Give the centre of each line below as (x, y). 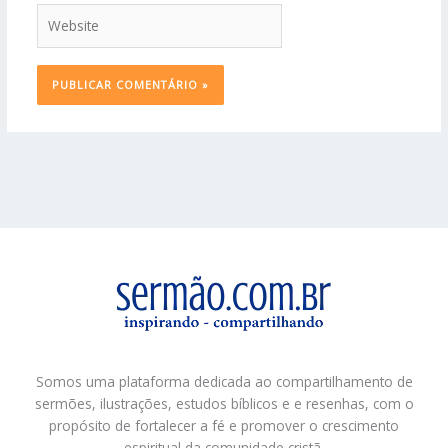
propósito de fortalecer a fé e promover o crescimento (224, 426)
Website (61, 13)
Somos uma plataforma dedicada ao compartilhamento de (224, 382)
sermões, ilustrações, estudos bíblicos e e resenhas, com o (224, 404)
